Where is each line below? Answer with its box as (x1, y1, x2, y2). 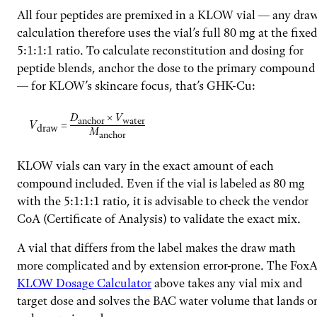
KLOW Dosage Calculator (17, 276, 151, 291)
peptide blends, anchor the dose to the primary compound (17, 60, 315, 75)
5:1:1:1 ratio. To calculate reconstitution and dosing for (17, 42, 304, 57)
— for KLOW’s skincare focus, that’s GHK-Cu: (17, 78, 255, 93)
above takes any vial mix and (151, 276, 302, 291)
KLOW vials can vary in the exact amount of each (17, 158, 274, 173)
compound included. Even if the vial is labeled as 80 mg (17, 176, 305, 191)
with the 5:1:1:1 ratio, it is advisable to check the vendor (17, 194, 309, 209)
